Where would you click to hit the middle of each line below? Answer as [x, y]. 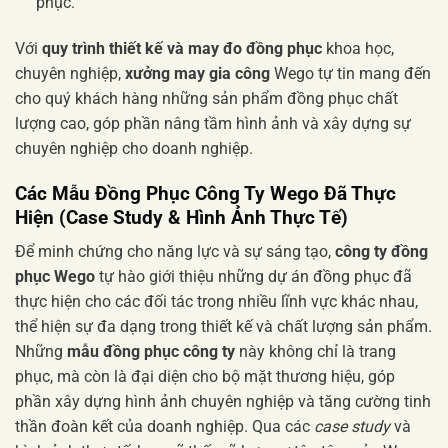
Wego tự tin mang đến [350, 74]
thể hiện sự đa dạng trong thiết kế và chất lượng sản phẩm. [223, 327]
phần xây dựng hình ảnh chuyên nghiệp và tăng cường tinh [223, 402]
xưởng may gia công [197, 74]
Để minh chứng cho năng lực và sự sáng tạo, [175, 252]
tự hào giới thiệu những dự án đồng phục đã [253, 277]
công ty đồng [381, 252]
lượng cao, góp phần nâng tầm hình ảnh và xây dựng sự [213, 124]
